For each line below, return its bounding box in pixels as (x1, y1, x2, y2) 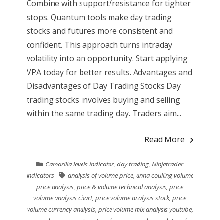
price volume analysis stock (95, 193, 170, 202)
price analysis (36, 182, 74, 191)
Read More (144, 134, 185, 145)
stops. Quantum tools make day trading (26, 11, 172, 23)
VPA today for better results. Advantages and (26, 66, 192, 78)
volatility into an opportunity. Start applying (26, 53, 188, 64)
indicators (26, 170, 54, 180)
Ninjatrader (152, 159, 184, 168)
